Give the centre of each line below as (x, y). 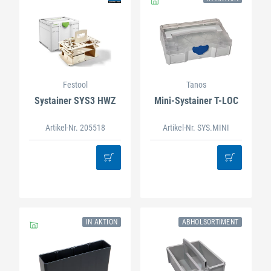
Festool (75, 85)
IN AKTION (101, 222)
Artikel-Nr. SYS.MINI (196, 127)
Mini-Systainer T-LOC (196, 101)
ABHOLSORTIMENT (210, 222)
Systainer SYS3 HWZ (75, 101)
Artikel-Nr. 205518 (75, 127)
